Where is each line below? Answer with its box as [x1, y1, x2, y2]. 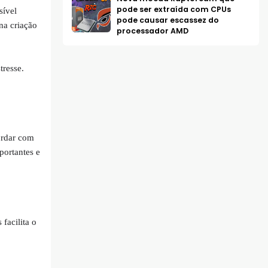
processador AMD [116, 26, 188, 36]
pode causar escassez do [116, 15, 219, 26]
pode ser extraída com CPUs [116, 4, 231, 15]
